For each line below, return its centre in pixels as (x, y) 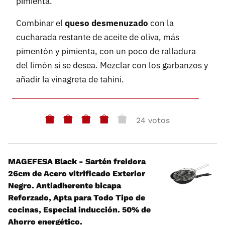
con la (161, 23)
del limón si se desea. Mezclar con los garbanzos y (112, 66)
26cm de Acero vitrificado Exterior (77, 174)
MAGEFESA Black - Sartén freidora (77, 162)
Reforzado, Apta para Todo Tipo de (77, 198)
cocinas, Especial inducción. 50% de (79, 210)
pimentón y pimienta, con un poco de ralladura (106, 51)
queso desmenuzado (106, 23)
